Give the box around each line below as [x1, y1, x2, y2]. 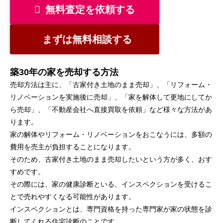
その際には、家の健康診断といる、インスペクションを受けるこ [10, 180, 212, 189]
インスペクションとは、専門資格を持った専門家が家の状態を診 [10, 205, 212, 214]
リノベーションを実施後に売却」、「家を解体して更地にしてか [10, 93, 212, 102]
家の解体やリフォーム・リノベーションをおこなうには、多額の [10, 130, 212, 139]
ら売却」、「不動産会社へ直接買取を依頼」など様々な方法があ [10, 106, 212, 114]
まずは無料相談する [42, 34, 132, 45]
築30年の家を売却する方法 [10, 67, 118, 78]
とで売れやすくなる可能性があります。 [10, 193, 135, 201]
